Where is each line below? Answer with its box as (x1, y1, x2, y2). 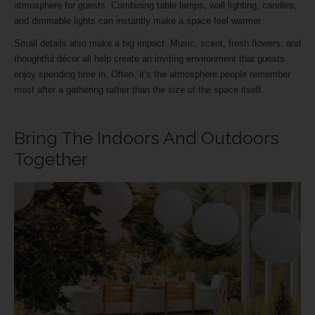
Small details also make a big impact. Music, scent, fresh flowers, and (14, 38, 301, 49)
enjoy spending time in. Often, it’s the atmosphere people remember (14, 69, 290, 80)
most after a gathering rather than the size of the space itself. (14, 84, 266, 96)
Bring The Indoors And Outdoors (14, 127, 279, 149)
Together (14, 148, 92, 170)
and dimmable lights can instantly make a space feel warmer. (14, 15, 266, 27)
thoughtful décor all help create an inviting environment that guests (14, 53, 285, 65)
